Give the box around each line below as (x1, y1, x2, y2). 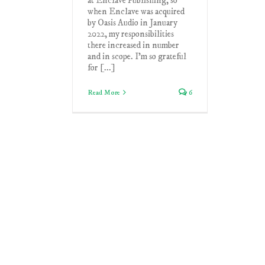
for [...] (88, 62, 115, 73)
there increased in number (88, 39, 179, 51)
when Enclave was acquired (88, 5, 185, 17)
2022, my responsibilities (88, 28, 174, 40)
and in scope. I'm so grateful (88, 50, 186, 62)
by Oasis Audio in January (88, 17, 177, 28)
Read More (88, 88, 120, 97)
